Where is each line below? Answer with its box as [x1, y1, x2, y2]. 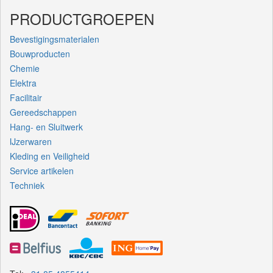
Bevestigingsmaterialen [10, 32, 99, 45]
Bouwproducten [10, 47, 70, 60]
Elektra [10, 76, 37, 89]
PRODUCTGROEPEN [10, 7, 154, 29]
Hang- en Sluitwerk [10, 120, 83, 133]
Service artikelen [10, 164, 74, 177]
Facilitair [10, 91, 42, 104]
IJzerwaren [10, 135, 52, 147]
